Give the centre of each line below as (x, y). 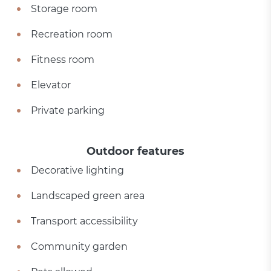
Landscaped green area (88, 196)
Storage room (64, 9)
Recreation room (72, 34)
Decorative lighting (78, 170)
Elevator (51, 85)
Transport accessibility (85, 221)
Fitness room (63, 60)
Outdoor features (135, 151)
